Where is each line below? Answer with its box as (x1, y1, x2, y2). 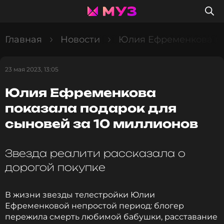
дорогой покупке (5, 161, 105, 173)
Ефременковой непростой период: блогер (5, 201, 184, 210)
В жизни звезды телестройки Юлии (5, 190, 155, 199)
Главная (5, 34, 42, 45)
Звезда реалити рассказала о (5, 147, 185, 159)
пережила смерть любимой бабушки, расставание (5, 212, 217, 221)
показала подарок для (5, 101, 176, 115)
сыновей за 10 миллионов (5, 116, 198, 131)
